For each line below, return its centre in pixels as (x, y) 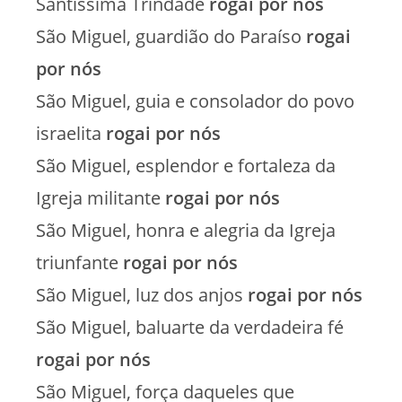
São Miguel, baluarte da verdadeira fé (190, 327)
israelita (71, 133)
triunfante (79, 262)
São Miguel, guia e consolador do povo (195, 100)
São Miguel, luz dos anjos (142, 294)
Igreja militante (100, 197)
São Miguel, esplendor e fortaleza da (186, 165)
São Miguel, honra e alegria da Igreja (186, 230)
